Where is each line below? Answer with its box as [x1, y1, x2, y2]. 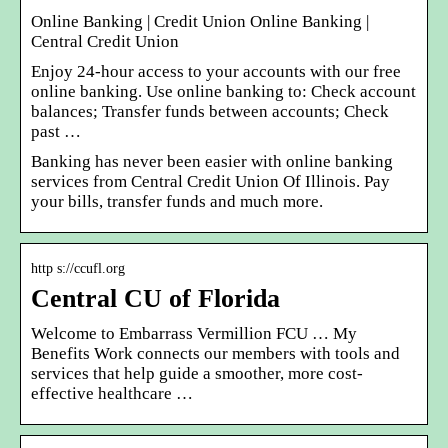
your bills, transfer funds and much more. [31, 191, 323, 211]
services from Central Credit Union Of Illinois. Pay [31, 171, 390, 191]
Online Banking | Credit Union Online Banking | [31, 11, 369, 31]
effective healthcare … [31, 383, 193, 403]
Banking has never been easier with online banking [31, 151, 393, 171]
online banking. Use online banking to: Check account [31, 81, 416, 101]
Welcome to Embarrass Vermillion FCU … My [31, 323, 357, 343]
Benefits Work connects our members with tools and [31, 343, 400, 363]
